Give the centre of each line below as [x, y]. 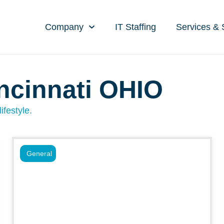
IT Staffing [135, 27]
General [39, 153]
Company [64, 27]
